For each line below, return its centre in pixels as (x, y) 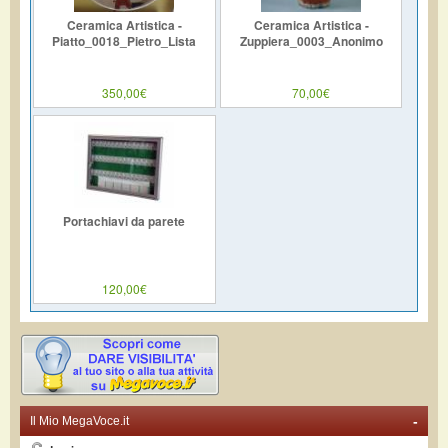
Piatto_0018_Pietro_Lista (124, 40)
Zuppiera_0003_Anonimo (311, 40)
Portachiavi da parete (124, 220)
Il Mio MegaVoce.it (79, 420)
